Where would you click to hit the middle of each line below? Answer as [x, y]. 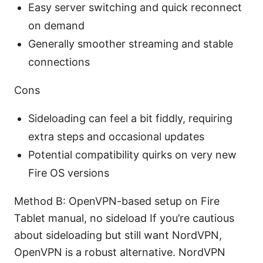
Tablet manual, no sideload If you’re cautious [124, 218]
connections [59, 62]
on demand [56, 25]
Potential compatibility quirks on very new [132, 154]
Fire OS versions [69, 173]
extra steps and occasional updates [116, 136]
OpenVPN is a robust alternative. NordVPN [120, 252]
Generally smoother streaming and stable [131, 43]
